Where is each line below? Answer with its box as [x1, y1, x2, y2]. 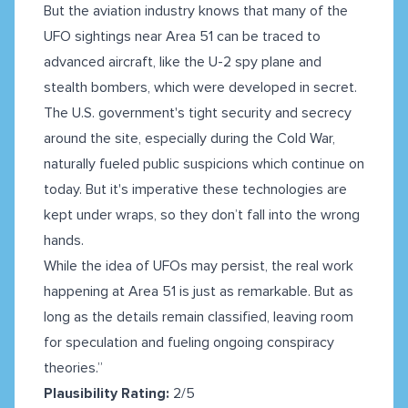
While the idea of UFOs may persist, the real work [44, 257, 353, 276]
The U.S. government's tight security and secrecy [44, 104, 352, 123]
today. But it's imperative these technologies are [44, 180, 347, 199]
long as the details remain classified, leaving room [44, 308, 353, 327]
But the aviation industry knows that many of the [44, 2, 348, 21]
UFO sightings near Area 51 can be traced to [44, 27, 321, 46]
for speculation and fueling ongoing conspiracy [44, 333, 334, 352]
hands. [44, 231, 84, 250]
